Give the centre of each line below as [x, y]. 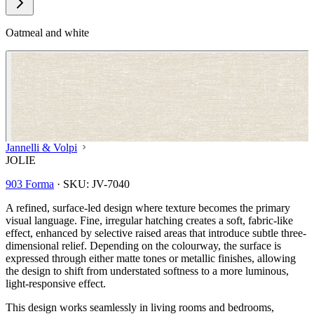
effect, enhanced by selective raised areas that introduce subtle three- [156, 233]
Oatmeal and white [47, 32]
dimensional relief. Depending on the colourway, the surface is [143, 245]
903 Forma [30, 184]
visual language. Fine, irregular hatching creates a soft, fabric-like [149, 220]
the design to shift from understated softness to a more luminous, [147, 271]
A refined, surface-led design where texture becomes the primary [148, 207]
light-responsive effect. [56, 283]
